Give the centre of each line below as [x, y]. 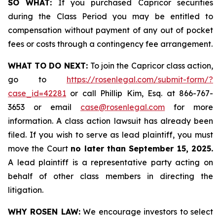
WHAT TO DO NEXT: [49, 66]
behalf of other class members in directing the [110, 176]
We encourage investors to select [147, 212]
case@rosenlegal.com [123, 107]
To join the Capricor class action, [152, 66]
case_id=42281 [37, 93]
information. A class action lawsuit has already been [110, 121]
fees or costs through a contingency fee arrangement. [110, 44]
